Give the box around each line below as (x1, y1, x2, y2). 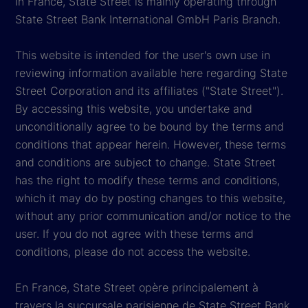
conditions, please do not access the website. (15, 244, 250, 258)
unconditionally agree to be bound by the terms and (15, 119, 284, 133)
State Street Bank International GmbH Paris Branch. (15, 12, 280, 26)
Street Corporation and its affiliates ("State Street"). (15, 83, 283, 98)
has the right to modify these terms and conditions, (15, 173, 280, 187)
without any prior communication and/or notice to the (15, 208, 291, 223)
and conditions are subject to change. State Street (15, 155, 276, 169)
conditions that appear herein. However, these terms (15, 137, 286, 151)
